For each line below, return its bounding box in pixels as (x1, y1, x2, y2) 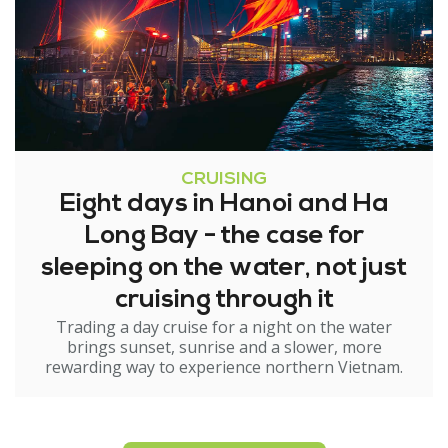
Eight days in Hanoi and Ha (59, 191, 389, 219)
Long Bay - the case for (84, 223, 364, 251)
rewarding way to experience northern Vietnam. (45, 356, 403, 379)
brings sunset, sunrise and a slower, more (66, 336, 382, 359)
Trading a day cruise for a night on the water (56, 316, 392, 339)
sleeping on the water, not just (41, 255, 407, 283)
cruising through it (114, 287, 334, 315)
